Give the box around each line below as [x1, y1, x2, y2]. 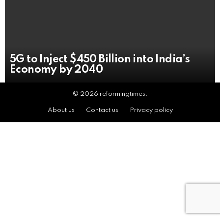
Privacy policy [129, 107, 173, 114]
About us [47, 107, 75, 114]
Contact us [85, 107, 118, 114]
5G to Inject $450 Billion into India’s [10, 54, 190, 65]
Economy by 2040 [10, 64, 103, 76]
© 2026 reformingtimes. [72, 91, 148, 98]
